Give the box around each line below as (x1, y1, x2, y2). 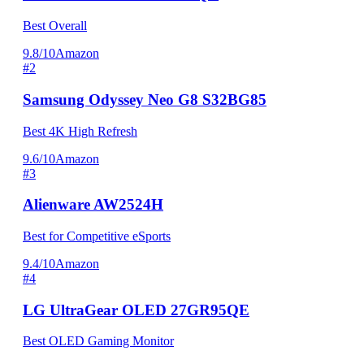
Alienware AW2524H (23, 196, 163, 214)
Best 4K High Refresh (23, 123, 137, 138)
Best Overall (23, 19, 87, 33)
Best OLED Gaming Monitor (23, 334, 174, 349)
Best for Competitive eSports (23, 229, 171, 243)
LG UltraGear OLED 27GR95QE (23, 301, 249, 318)
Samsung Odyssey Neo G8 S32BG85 (23, 90, 266, 108)
